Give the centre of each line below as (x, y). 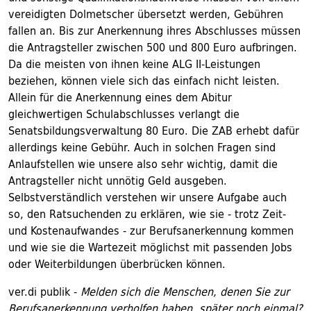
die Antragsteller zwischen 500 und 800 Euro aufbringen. (153, 47)
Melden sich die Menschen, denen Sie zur (183, 292)
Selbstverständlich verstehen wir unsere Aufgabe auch (148, 197)
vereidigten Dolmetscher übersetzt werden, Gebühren (146, 14)
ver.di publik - (43, 292)
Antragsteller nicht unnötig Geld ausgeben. (118, 180)
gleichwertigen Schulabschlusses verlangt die (124, 114)
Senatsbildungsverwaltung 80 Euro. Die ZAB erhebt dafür (154, 131)
